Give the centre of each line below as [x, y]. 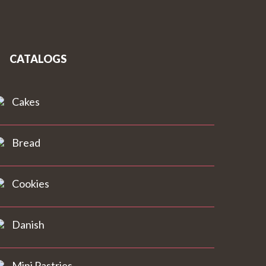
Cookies [31, 184]
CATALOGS [38, 59]
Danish [28, 225]
